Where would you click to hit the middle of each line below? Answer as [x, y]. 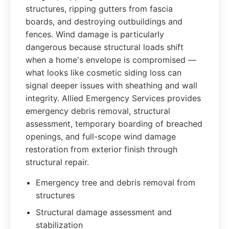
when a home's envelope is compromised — [111, 60]
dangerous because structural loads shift [105, 47]
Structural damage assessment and [104, 212]
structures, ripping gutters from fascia [99, 9]
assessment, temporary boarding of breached [114, 124]
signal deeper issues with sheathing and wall [111, 85]
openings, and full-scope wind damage [101, 136]
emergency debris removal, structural [98, 111]
